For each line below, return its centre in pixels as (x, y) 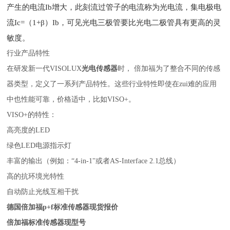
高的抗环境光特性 (36, 176)
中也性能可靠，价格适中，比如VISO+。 (71, 99)
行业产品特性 (28, 53)
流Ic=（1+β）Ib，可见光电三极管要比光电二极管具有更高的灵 (114, 23)
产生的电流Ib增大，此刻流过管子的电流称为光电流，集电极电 (114, 7)
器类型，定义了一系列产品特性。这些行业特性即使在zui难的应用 (112, 84)
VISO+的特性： (32, 115)
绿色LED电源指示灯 (39, 146)
